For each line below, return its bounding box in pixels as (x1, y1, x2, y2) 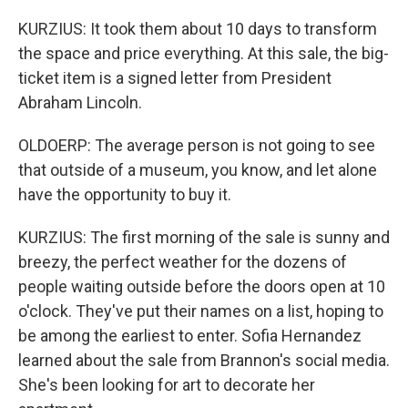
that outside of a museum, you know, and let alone (18, 160, 377, 179)
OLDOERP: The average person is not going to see (18, 136, 375, 155)
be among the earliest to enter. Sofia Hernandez (18, 326, 362, 345)
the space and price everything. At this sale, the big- (18, 44, 389, 63)
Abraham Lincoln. (18, 93, 142, 112)
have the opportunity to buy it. (18, 185, 231, 204)
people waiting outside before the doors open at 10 (18, 277, 385, 296)
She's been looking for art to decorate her (18, 375, 315, 394)
